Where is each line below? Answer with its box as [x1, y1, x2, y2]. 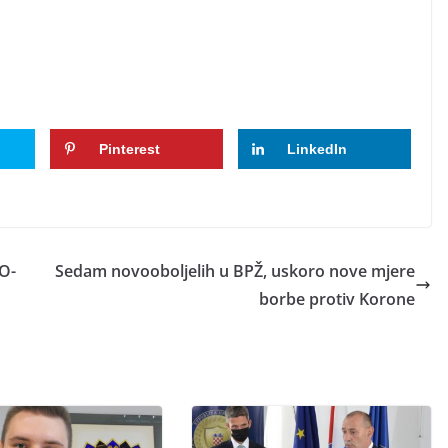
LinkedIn [286, 140, 347, 157]
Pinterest [98, 140, 160, 157]
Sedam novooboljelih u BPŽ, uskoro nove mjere [55, 259, 415, 282]
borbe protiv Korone [259, 287, 415, 310]
